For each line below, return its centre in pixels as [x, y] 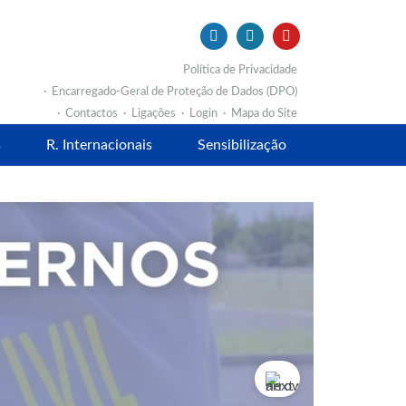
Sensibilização [242, 145]
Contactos [92, 113]
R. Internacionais [99, 145]
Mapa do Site [264, 113]
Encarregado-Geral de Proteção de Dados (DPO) [174, 92]
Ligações [154, 113]
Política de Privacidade [240, 70]
